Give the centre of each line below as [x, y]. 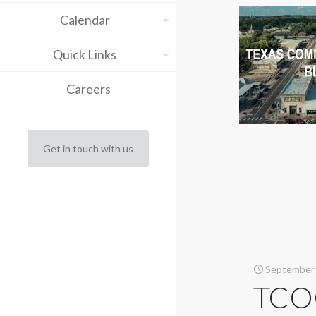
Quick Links [85, 54]
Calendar [85, 20]
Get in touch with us [88, 148]
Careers [88, 89]
